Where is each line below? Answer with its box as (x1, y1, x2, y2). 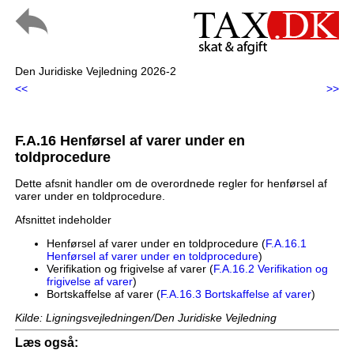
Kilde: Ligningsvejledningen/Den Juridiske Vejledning (14, 311, 277, 325)
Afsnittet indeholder (14, 213, 111, 227)
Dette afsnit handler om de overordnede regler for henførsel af (14, 177, 327, 190)
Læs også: (14, 336, 78, 350)
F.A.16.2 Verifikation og (213, 262, 328, 276)
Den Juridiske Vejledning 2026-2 (14, 65, 176, 77)
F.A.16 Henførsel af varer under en (14, 133, 245, 149)
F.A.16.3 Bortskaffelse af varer (160, 288, 311, 301)
